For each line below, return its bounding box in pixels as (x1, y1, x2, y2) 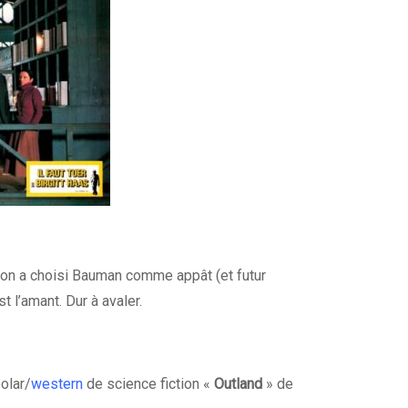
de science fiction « (83, 375, 214, 393)
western (31, 375, 83, 393)
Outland (214, 375, 262, 393)
